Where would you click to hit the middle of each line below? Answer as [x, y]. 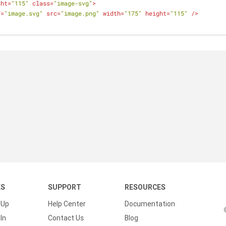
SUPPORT [65, 187]
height [156, 13]
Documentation [150, 204]
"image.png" [80, 13]
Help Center [67, 204]
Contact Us [66, 218]
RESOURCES [145, 187]
